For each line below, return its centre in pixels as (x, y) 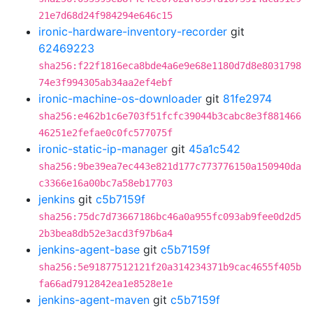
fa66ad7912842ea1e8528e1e (105, 284)
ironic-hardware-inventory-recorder (133, 31)
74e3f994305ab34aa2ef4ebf (105, 82)
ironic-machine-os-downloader (120, 99)
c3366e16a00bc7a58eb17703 (105, 183)
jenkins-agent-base (89, 249)
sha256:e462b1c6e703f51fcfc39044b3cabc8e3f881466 (170, 116)
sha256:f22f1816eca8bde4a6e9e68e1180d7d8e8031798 (170, 66)
